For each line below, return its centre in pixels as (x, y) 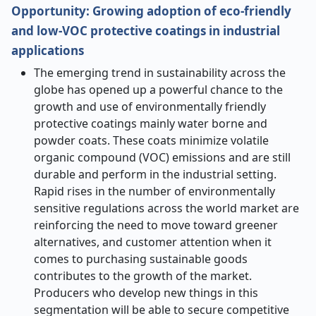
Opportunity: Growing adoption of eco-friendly (151, 11)
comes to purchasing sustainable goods (141, 259)
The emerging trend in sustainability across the (160, 73)
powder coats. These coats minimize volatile (151, 140)
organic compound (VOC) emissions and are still (162, 157)
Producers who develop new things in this (146, 293)
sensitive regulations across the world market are (166, 208)
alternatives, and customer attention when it (153, 242)
